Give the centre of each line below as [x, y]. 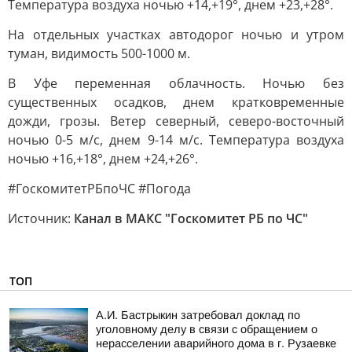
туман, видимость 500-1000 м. [99, 53]
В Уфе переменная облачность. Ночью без [176, 83]
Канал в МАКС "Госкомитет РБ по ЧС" [191, 218]
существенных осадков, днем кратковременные [176, 102]
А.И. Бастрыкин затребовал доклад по [198, 315]
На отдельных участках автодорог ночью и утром [176, 35]
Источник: [41, 218]
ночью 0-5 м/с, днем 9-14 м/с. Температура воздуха [176, 140]
